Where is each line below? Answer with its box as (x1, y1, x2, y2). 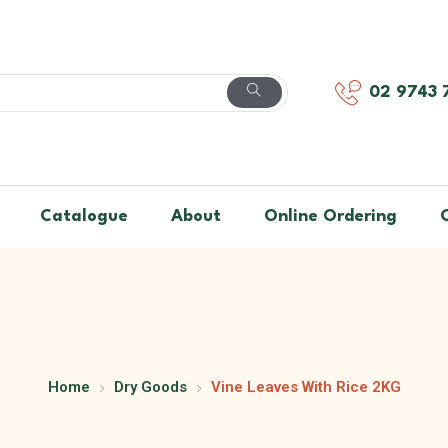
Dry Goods (113, 378, 187, 397)
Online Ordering (263, 208, 397, 226)
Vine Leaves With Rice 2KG (210, 378, 401, 397)
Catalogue (39, 208, 128, 226)
